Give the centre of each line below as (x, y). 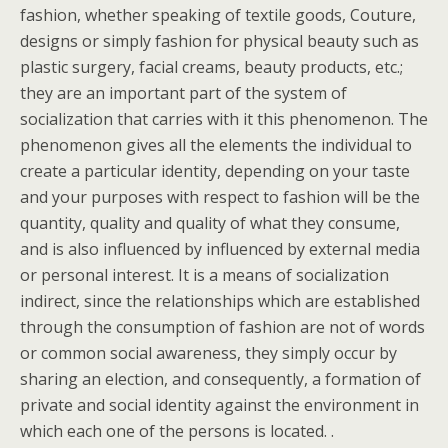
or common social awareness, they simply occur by (208, 353)
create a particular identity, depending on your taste (215, 171)
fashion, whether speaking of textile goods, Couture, (218, 15)
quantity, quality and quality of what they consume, (210, 223)
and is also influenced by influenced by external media (220, 249)
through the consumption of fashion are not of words (222, 327)
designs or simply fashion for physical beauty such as (219, 41)
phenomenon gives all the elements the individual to (216, 145)
